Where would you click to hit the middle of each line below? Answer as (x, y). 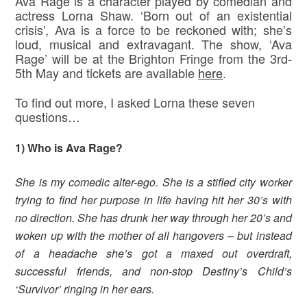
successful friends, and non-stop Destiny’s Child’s (153, 271)
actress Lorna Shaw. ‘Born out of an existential (153, 15)
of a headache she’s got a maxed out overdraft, (153, 254)
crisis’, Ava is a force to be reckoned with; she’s (153, 30)
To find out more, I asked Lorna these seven (135, 102)
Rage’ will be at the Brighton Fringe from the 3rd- (153, 59)
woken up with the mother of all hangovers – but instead (153, 236)
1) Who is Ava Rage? (69, 148)
